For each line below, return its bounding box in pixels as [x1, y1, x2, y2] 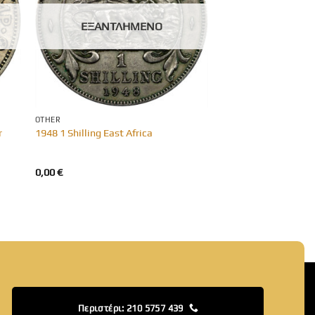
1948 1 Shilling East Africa [34, 127, 153, 139]
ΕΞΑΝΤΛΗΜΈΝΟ [80, 20, 162, 34]
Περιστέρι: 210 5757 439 [77, 302, 184, 314]
